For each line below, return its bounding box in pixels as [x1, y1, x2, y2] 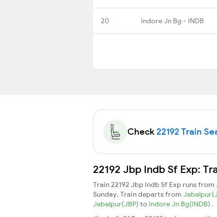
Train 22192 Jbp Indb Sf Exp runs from [93, 180, 216, 189]
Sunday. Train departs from [93, 189, 183, 199]
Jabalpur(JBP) [93, 199, 140, 208]
